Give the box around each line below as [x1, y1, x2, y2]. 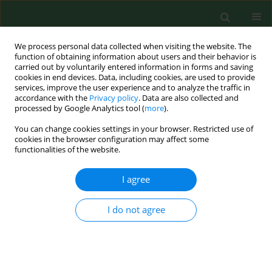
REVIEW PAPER [9, 173, 63, 184]
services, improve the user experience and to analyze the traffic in [15, 83, 250, 93]
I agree [122, 173, 150, 186]
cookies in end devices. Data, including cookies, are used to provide [15, 72, 255, 83]
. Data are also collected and [138, 93, 239, 103]
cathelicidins [83, 130, 175, 154]
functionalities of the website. [15, 144, 120, 155]
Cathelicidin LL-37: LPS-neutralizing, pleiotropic [9, 187, 248, 202]
